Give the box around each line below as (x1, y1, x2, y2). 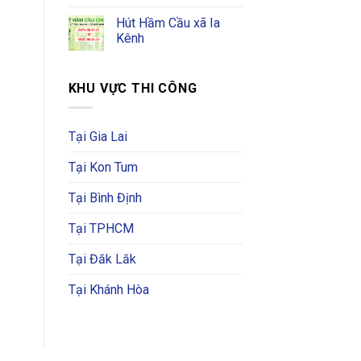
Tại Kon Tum (68, 160, 138, 176)
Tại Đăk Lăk (68, 251, 136, 268)
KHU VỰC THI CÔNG (68, 80, 197, 96)
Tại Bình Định (68, 190, 142, 206)
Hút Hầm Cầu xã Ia (115, 15, 220, 31)
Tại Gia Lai (68, 129, 127, 145)
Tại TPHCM (68, 221, 134, 237)
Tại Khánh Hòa (68, 282, 149, 298)
